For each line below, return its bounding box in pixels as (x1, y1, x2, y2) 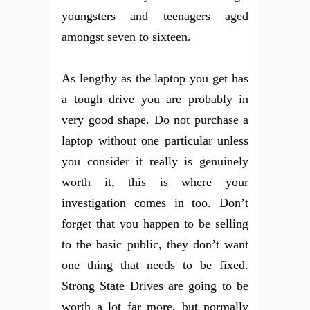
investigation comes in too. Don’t (62, 196, 248, 210)
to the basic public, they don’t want (62, 237, 248, 252)
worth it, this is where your (62, 175, 248, 190)
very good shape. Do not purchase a (62, 113, 248, 127)
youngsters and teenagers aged (62, 9, 248, 24)
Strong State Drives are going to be (62, 279, 248, 293)
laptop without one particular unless (62, 134, 248, 148)
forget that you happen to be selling (62, 217, 248, 231)
